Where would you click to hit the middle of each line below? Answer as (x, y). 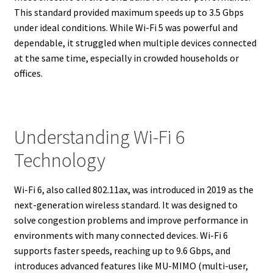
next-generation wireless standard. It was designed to (126, 205)
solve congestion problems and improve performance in (131, 220)
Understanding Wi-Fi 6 (99, 137)
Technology (59, 160)
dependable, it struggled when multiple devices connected (135, 42)
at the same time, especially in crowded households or (126, 58)
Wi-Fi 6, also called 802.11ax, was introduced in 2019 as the (133, 190)
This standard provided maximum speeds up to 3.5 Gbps (129, 12)
